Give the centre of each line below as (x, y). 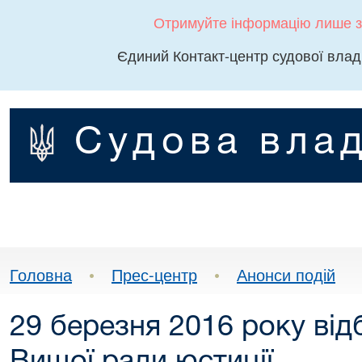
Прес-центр (154, 274)
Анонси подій (286, 274)
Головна (41, 274)
